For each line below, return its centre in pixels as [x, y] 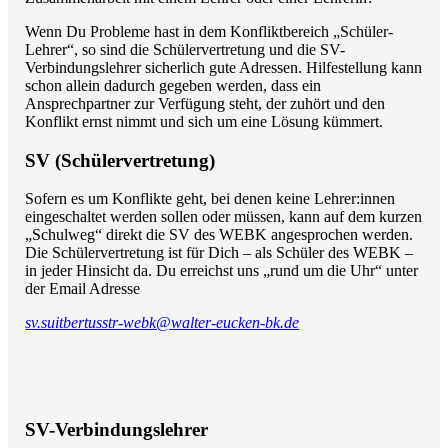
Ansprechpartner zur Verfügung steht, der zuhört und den [205, 104]
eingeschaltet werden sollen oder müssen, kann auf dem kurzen [224, 217]
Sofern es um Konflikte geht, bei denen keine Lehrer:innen [210, 199]
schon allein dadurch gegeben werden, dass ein [173, 86]
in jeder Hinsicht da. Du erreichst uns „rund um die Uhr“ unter [222, 271]
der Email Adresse [83, 289]
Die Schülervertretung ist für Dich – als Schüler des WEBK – [219, 253]
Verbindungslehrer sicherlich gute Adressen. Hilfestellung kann [224, 68]
